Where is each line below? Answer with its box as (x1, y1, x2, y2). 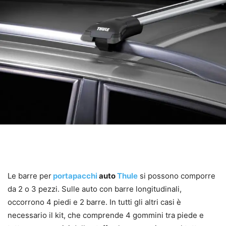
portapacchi (51, 171, 99, 181)
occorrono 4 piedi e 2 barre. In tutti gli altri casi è (8, 197, 181, 207)
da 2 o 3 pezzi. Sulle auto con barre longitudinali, (8, 184, 182, 194)
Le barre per (8, 171, 51, 181)
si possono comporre (138, 171, 215, 181)
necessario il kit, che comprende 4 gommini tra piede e (8, 210, 204, 220)
